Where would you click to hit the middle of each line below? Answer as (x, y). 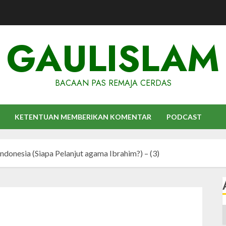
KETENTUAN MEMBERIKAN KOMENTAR (83, 117)
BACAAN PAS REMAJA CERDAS (113, 83)
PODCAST (184, 117)
